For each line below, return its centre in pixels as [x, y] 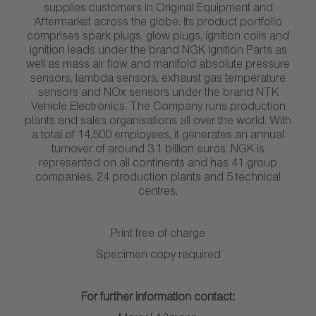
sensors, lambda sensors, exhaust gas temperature [158, 80]
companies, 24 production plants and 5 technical [158, 179]
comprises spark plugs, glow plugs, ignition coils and [158, 38]
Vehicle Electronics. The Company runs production [158, 109]
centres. [158, 193]
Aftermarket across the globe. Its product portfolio [158, 24]
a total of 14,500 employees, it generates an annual [158, 137]
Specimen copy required [158, 257]
